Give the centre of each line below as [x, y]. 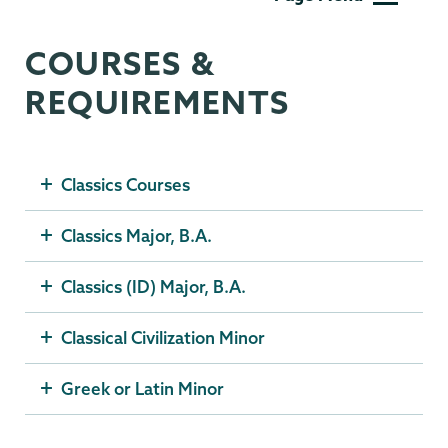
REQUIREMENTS [157, 102]
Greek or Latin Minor [142, 389]
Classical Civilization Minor [163, 338]
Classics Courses [125, 185]
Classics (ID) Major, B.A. [153, 287]
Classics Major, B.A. [136, 236]
